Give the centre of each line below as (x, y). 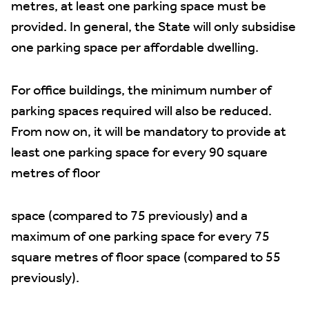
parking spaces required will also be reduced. (141, 112)
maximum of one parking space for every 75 (140, 237)
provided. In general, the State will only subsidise (153, 28)
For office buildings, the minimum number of (141, 91)
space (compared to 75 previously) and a (129, 217)
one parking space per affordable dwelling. (135, 48)
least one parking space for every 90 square (139, 153)
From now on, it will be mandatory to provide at (149, 132)
